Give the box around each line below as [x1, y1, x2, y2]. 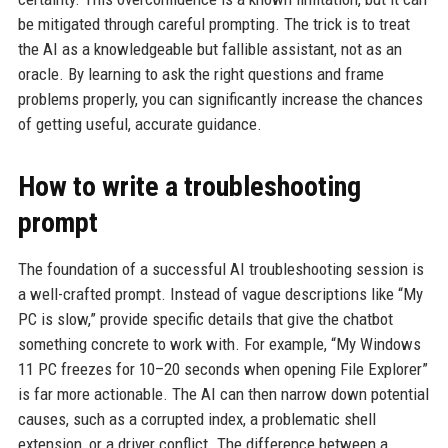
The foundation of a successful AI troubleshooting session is [17, 259, 424, 279]
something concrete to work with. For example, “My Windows [17, 334, 421, 354]
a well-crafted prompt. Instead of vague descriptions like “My [17, 284, 423, 304]
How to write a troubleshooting [17, 170, 361, 203]
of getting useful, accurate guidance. [17, 114, 262, 134]
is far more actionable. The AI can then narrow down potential [17, 384, 429, 404]
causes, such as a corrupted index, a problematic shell [17, 409, 376, 429]
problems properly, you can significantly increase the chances [17, 89, 423, 109]
